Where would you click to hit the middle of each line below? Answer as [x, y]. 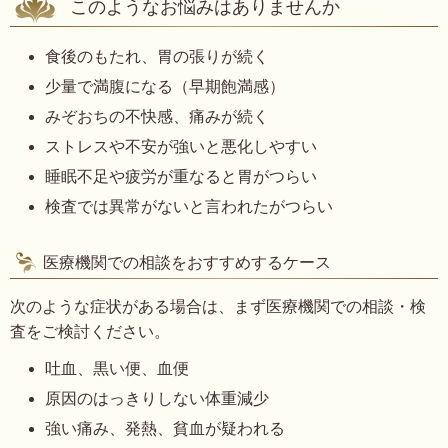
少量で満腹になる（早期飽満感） [165, 86]
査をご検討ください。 [90, 331]
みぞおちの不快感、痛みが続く [157, 116]
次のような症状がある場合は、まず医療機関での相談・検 [218, 306]
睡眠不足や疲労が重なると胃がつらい [181, 176]
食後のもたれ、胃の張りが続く [157, 56]
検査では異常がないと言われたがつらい [189, 206]
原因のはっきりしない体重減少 [157, 398]
